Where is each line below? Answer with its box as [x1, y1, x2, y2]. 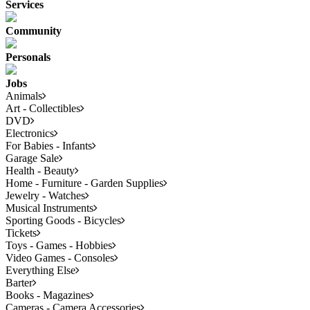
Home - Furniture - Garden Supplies [6, 176, 163, 189]
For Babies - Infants [6, 139, 92, 152]
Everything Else [6, 264, 75, 276]
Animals [6, 89, 42, 102]
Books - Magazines [6, 289, 90, 301]
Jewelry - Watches [6, 189, 85, 201]
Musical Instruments [6, 201, 93, 214]
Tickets [6, 226, 37, 239]
